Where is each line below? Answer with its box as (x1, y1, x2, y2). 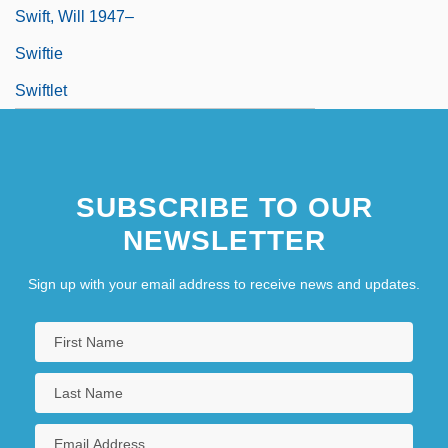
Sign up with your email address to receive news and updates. (28, 275, 420, 292)
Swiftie (15, 44, 63, 62)
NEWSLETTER (122, 224, 326, 256)
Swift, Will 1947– (15, 7, 134, 25)
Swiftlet (15, 81, 67, 99)
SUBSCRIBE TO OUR (75, 191, 373, 223)
